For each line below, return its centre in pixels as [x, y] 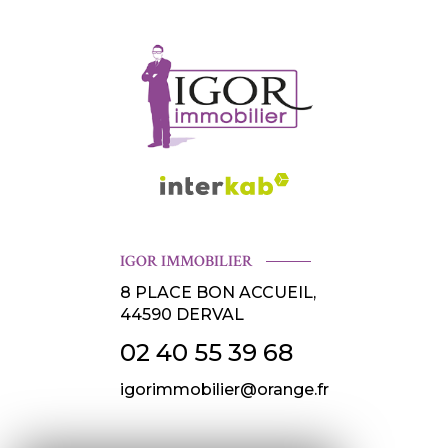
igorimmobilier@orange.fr [224, 389]
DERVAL [209, 315]
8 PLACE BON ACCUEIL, [217, 293]
